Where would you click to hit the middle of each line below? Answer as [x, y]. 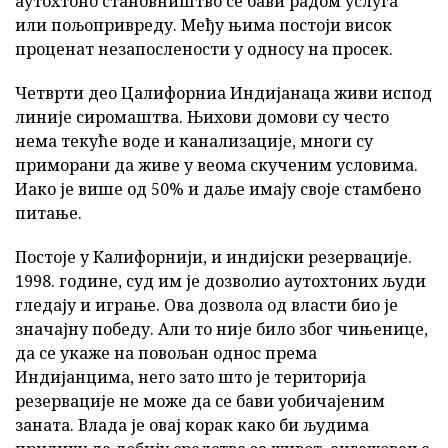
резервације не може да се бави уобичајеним [200, 400]
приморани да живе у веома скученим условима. [216, 164]
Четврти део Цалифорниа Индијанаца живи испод [223, 92]
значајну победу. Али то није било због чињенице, [221, 328]
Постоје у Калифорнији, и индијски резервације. [213, 256]
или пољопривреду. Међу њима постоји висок [203, 24]
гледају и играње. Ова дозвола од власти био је [206, 304]
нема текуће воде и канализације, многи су [194, 140]
